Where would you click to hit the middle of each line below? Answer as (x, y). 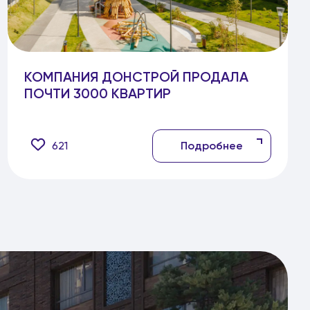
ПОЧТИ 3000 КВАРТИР (97, 93)
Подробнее (211, 146)
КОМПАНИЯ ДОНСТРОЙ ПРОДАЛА (136, 77)
